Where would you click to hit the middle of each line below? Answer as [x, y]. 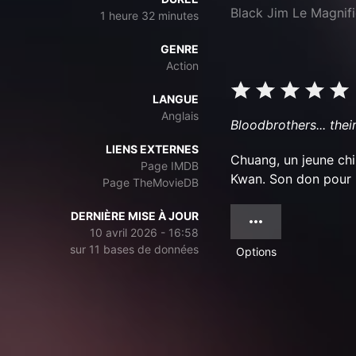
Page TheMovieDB [151, 182]
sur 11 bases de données [134, 249]
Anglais [180, 116]
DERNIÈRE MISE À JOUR [135, 216]
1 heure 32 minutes [149, 15]
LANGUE [176, 99]
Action [182, 66]
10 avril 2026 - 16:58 [144, 232]
